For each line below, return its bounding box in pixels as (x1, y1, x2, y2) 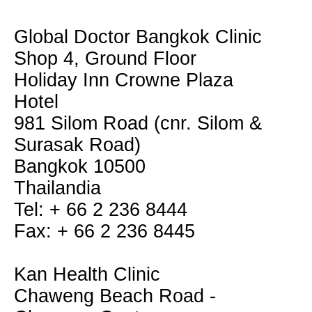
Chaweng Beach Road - (14, 286, 216, 306)
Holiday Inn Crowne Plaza (14, 70, 233, 91)
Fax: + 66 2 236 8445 (14, 221, 195, 242)
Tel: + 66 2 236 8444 (14, 199, 187, 220)
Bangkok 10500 (14, 156, 146, 177)
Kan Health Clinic (14, 264, 160, 285)
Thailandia (14, 178, 101, 198)
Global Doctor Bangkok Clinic (14, 26, 262, 47)
